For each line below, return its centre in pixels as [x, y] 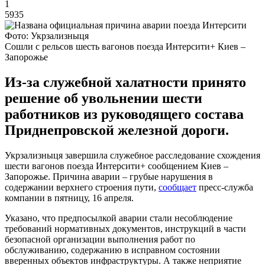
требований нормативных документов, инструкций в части [125, 228]
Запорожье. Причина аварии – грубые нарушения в [109, 176]
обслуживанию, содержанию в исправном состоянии [112, 250]
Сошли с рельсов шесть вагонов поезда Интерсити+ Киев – [125, 46]
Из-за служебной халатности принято [125, 82]
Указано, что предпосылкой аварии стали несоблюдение [119, 218]
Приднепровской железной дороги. [117, 130]
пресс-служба [225, 187]
